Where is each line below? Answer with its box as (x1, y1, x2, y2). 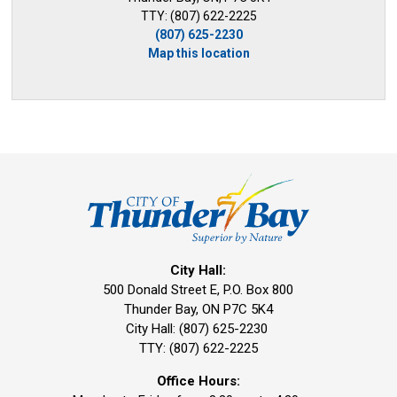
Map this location (147, 46, 250, 60)
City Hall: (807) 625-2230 (125, 321, 271, 338)
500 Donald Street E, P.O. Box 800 (103, 282, 294, 299)
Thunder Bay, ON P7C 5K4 (123, 301, 273, 318)
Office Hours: (156, 373, 240, 390)
